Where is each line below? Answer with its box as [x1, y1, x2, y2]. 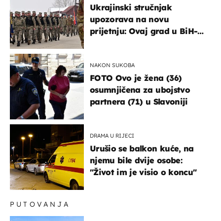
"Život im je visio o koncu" [90, 167, 197, 178]
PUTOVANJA [10, 200, 70, 209]
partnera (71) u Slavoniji [90, 97, 188, 107]
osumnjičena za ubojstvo [90, 85, 190, 95]
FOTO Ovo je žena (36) [90, 73, 182, 83]
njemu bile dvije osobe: [90, 155, 182, 166]
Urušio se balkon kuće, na [90, 144, 194, 154]
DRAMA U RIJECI [90, 132, 134, 140]
